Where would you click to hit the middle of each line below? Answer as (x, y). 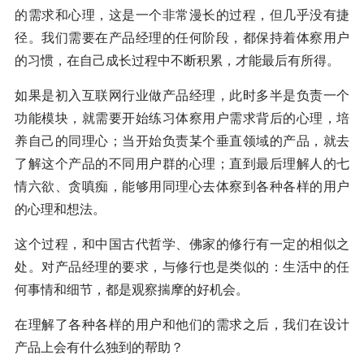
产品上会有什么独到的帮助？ (99, 347)
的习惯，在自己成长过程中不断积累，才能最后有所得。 (177, 60)
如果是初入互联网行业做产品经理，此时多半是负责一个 (182, 95)
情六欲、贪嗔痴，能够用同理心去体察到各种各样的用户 (182, 186)
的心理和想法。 (60, 209)
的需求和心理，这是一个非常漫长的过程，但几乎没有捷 (182, 15)
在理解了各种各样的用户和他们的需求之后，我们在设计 (182, 324)
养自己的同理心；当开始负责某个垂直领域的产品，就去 (182, 141)
